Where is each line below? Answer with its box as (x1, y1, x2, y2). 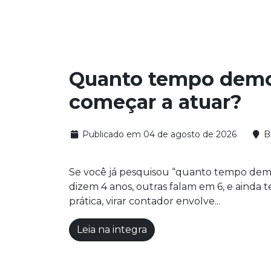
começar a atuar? (69, 90, 242, 114)
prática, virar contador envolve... (69, 195, 220, 207)
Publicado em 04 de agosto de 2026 (79, 129, 237, 140)
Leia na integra (77, 224, 147, 236)
